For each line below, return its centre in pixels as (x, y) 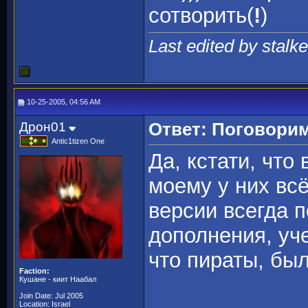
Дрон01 (43, 127)
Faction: (34, 271)
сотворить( (201, 16)
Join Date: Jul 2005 (51, 296)
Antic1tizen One (78, 141)
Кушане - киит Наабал (58, 279)
